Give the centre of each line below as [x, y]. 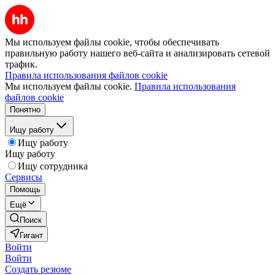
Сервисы [24, 177]
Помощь [25, 189]
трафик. [21, 64]
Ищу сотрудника [53, 166]
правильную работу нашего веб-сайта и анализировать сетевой [137, 53]
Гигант [31, 235]
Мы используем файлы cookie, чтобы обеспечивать [112, 42]
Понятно [25, 110]
